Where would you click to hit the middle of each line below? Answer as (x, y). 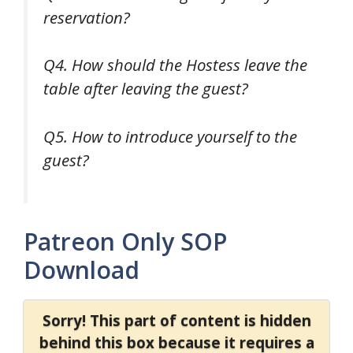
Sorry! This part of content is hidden (176, 320)
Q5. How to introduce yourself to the (170, 137)
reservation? (87, 17)
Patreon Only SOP (125, 241)
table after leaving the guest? (146, 89)
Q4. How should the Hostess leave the (175, 65)
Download (82, 269)
